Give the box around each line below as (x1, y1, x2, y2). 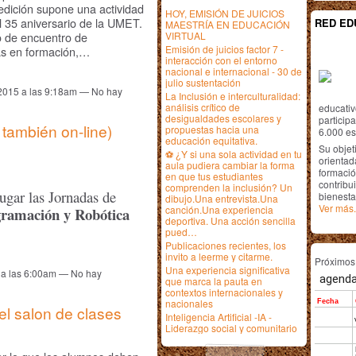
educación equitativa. (165, 133, 257, 147)
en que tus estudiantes (165, 169, 263, 183)
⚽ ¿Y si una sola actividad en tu (165, 147, 302, 161)
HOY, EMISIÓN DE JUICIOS (165, 6, 284, 20)
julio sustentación (165, 75, 241, 89)
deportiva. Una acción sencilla (165, 214, 296, 227)
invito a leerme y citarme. (165, 250, 273, 263)
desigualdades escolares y (165, 111, 281, 125)
